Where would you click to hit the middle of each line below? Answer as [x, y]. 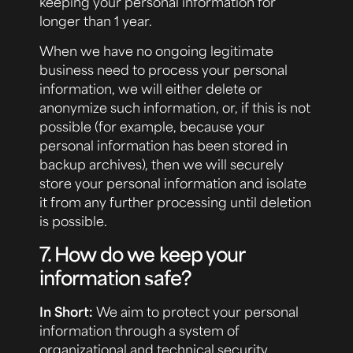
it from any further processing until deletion [175, 202]
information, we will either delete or [151, 89]
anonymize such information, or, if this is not [175, 108]
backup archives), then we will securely [162, 164]
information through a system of [139, 330]
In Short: [68, 311]
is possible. [73, 221]
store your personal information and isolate [173, 183]
